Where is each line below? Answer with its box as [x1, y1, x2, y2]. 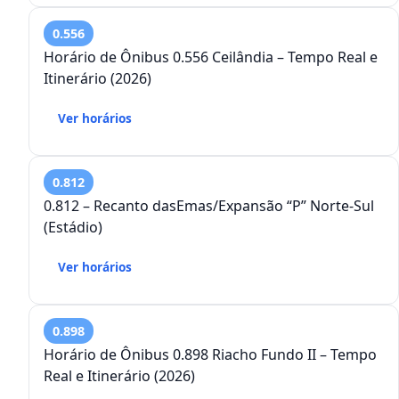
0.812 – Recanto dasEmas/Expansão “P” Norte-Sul [44, 196, 374, 216]
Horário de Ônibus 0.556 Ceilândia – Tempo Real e [44, 47, 378, 68]
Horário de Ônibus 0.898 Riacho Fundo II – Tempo [44, 345, 377, 365]
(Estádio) [44, 217, 102, 238]
